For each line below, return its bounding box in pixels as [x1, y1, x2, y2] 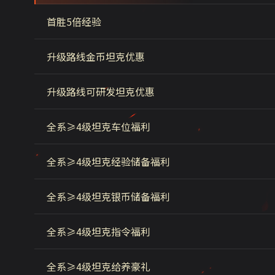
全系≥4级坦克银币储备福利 [47, 189, 170, 204]
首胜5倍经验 [47, 14, 101, 29]
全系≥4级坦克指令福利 [47, 224, 150, 239]
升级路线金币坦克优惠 [47, 49, 145, 64]
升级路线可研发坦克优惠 [47, 84, 155, 99]
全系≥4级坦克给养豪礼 [47, 259, 150, 274]
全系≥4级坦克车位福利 [47, 119, 150, 134]
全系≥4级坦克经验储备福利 [47, 154, 170, 169]
